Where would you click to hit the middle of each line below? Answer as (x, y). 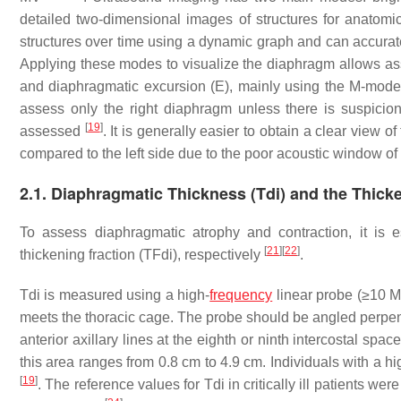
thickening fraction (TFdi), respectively (142, 255)
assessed (52, 131)
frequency (241, 295)
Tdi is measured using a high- (115, 295)
